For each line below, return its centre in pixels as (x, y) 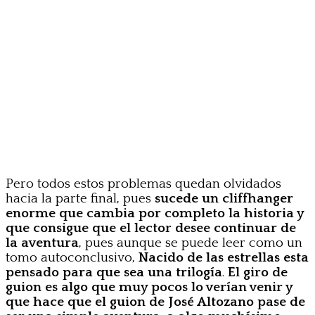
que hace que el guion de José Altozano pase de (155, 302)
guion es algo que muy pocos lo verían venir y (149, 288)
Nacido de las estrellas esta (224, 258)
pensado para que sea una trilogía (114, 273)
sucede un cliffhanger (224, 199)
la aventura (42, 243)
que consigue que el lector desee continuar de (151, 229)
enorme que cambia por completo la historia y (155, 214)
